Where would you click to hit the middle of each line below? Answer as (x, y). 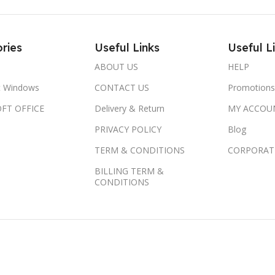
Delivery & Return (130, 108)
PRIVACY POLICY (128, 129)
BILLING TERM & (130, 171)
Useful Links (127, 47)
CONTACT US (122, 87)
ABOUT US (117, 66)
